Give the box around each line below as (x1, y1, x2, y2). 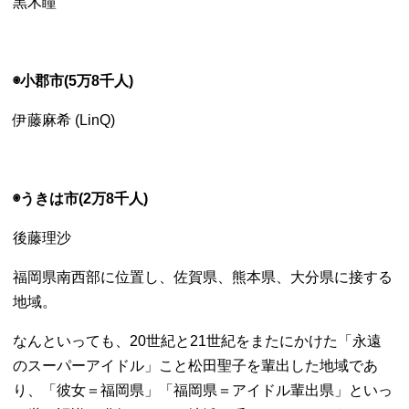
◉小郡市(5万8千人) (13, 73, 134, 89)
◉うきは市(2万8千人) (13, 191, 149, 206)
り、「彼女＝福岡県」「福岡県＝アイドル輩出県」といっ (13, 383, 393, 398)
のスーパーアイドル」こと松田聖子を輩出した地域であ (13, 358, 379, 373)
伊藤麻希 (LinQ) (13, 112, 116, 128)
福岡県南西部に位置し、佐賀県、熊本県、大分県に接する (13, 269, 393, 285)
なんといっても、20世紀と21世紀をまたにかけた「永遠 (13, 333, 383, 349)
